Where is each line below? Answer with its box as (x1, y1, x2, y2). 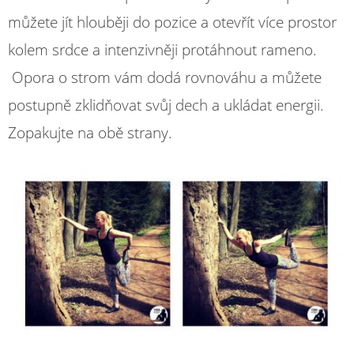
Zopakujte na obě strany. (8, 122, 172, 143)
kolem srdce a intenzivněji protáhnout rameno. (8, 39, 317, 60)
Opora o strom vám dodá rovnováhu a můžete (8, 66, 322, 88)
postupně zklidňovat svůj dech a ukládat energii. (8, 94, 324, 115)
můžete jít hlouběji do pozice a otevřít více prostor (8, 11, 337, 32)
